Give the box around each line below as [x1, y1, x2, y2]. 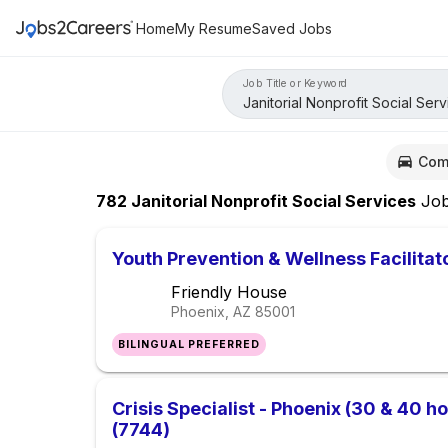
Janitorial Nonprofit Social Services [127, 191, 416, 212]
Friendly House [171, 282, 287, 303]
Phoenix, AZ [171, 303, 251, 321]
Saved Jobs [252, 19, 332, 37]
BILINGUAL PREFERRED [118, 338, 261, 352]
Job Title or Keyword [243, 76, 348, 90]
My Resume [175, 19, 252, 37]
